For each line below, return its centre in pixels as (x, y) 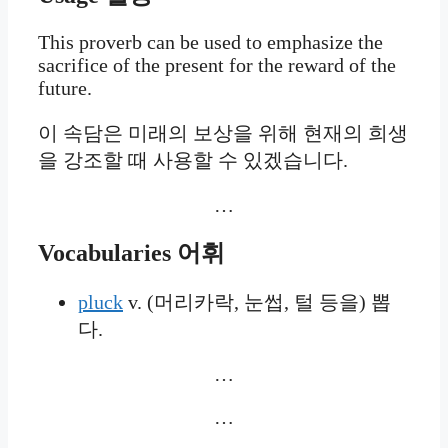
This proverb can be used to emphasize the (210, 41)
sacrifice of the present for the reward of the (217, 64)
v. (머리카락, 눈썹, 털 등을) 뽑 (257, 301)
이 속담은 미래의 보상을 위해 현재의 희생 (223, 132)
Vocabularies (104, 252)
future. (65, 87)
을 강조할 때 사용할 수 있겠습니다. (193, 159)
